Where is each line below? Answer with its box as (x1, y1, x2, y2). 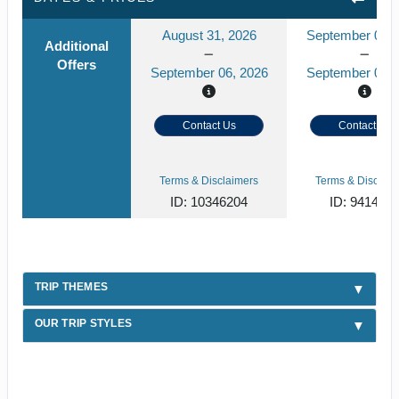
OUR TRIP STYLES (34, 316, 133, 330)
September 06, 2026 (150, 64, 268, 80)
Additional (45, 37, 109, 53)
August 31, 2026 (161, 27, 256, 43)
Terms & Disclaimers (159, 174, 258, 187)
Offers (57, 56, 96, 72)
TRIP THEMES (34, 280, 109, 293)
